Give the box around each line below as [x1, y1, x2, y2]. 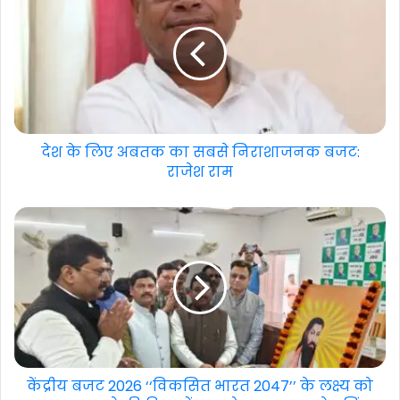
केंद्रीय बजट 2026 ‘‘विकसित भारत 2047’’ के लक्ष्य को [27, 375, 373, 396]
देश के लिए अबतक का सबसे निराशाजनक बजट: [40, 141, 360, 162]
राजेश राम [167, 161, 233, 182]
